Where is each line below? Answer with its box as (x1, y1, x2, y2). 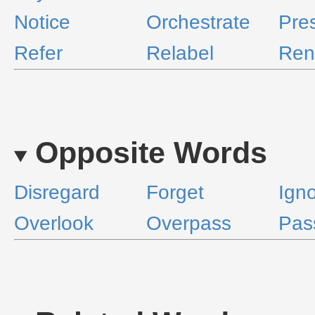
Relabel (146, 42, 214, 64)
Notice (14, 11, 70, 33)
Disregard (14, 181, 100, 203)
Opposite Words (34, 136, 267, 169)
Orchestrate (146, 11, 250, 33)
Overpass (146, 212, 231, 234)
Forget (146, 181, 204, 203)
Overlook (14, 212, 94, 234)
